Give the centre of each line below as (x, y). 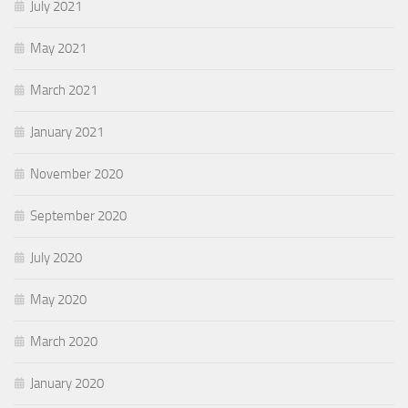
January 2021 (67, 133)
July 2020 (56, 258)
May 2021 (58, 49)
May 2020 (58, 300)
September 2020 (78, 216)
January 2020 (67, 384)
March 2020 (64, 342)
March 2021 (64, 91)
